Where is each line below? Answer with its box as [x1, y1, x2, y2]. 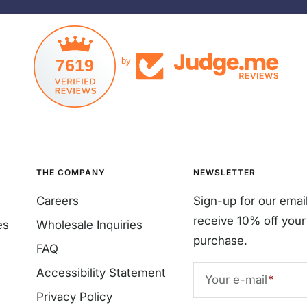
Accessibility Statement [36, 265, 166, 280]
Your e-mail [205, 273, 267, 287]
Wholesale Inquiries [36, 217, 143, 232]
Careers [36, 193, 79, 208]
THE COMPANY [36, 167, 106, 177]
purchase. [193, 233, 247, 247]
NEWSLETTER [193, 167, 256, 177]
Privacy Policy [36, 289, 112, 304]
